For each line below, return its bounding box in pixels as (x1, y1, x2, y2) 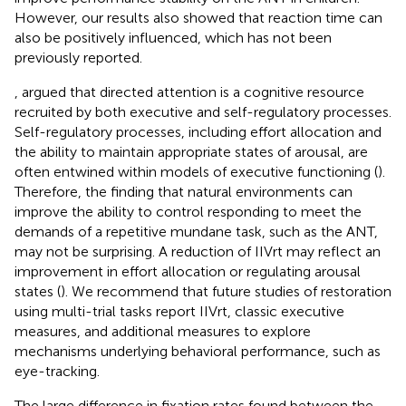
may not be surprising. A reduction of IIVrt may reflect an (14, 242, 381, 260)
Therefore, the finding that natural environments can (14, 182, 353, 200)
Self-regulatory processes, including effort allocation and (14, 122, 382, 140)
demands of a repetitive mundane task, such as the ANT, (14, 222, 378, 240)
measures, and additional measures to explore (14, 322, 311, 340)
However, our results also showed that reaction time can (14, 8, 382, 26)
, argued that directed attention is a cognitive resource (14, 82, 364, 101)
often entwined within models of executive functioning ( (14, 162, 378, 180)
